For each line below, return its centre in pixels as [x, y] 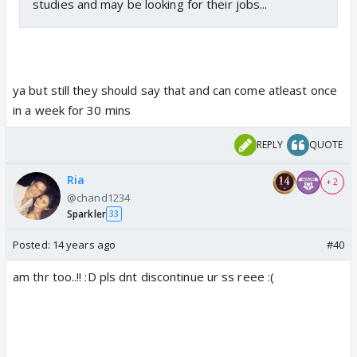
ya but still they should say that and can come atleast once [175, 90]
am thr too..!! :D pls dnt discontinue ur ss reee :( [144, 276]
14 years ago [84, 244]
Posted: [33, 244]
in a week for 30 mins [72, 110]
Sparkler [86, 214]
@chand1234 [98, 197]
